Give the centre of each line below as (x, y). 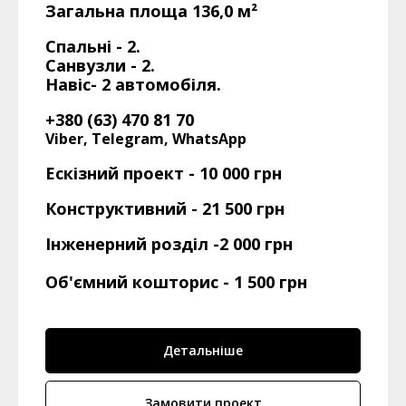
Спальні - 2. (93, 47)
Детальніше (203, 351)
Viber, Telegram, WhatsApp (146, 139)
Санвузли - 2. (100, 66)
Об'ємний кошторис (134, 282)
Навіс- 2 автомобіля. (133, 85)
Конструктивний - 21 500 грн (165, 209)
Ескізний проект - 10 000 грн (164, 174)
